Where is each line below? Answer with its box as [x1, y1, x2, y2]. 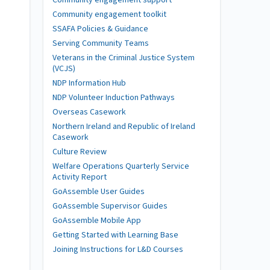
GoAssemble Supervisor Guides [52, 199, 168, 212]
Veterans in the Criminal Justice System [52, 51, 195, 64]
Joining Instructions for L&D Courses [52, 243, 183, 256]
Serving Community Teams [52, 37, 149, 49]
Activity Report [52, 171, 107, 183]
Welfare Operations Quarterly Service [52, 160, 189, 172]
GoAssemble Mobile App [52, 214, 141, 227]
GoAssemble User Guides [52, 185, 145, 198]
